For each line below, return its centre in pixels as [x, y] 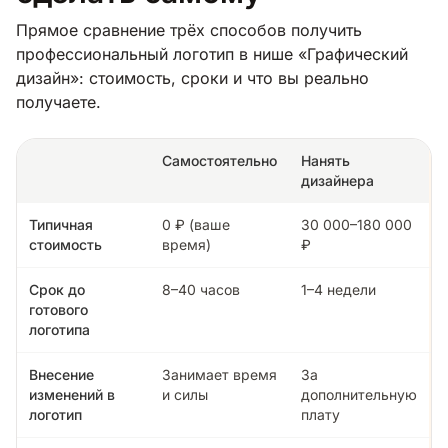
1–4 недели [338, 289]
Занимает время [219, 374]
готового [58, 309]
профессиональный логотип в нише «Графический [212, 53]
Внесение [61, 374]
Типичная [61, 224]
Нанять [325, 160]
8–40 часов [201, 289]
